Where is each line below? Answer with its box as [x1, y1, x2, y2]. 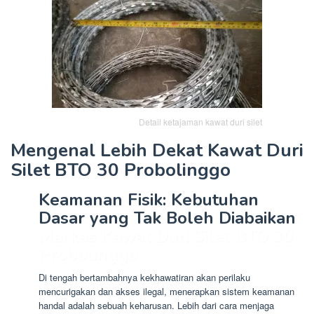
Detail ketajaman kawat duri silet [139, 115, 262, 128]
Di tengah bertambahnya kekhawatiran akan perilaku [39, 270, 250, 284]
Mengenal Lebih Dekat [11, 137, 207, 163]
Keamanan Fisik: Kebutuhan [39, 188, 259, 211]
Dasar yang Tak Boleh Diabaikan [39, 206, 296, 229]
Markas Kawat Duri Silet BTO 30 [39, 224, 293, 247]
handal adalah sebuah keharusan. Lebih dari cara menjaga [39, 298, 274, 312]
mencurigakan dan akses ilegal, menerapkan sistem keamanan [39, 284, 294, 298]
